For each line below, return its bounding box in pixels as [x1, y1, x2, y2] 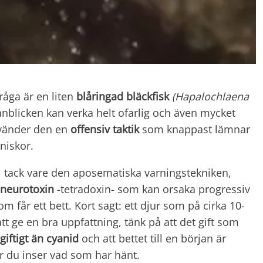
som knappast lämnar [139, 122, 250, 136]
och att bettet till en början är [79, 231, 226, 245]
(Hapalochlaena [169, 89, 249, 103]
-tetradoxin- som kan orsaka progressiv [54, 181, 250, 196]
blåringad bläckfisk [76, 89, 169, 103]
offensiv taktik [70, 122, 139, 136]
